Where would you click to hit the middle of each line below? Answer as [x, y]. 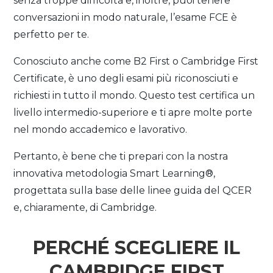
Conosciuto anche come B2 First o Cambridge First [136, 61]
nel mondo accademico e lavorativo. [101, 129]
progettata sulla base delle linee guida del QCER [133, 190]
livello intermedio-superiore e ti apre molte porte [133, 112]
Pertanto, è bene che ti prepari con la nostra [121, 156]
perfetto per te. [51, 34]
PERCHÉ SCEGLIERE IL [136, 248]
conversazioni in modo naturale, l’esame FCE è [126, 17]
